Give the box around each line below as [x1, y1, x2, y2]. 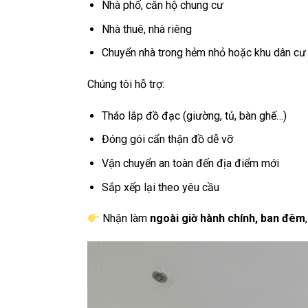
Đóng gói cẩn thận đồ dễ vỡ [101, 133, 233, 146]
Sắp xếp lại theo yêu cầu [101, 180, 219, 194]
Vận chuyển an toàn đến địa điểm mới [101, 156, 279, 170]
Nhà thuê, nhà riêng [101, 22, 192, 36]
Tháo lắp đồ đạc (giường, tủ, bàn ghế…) [101, 109, 287, 122]
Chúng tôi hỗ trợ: [87, 77, 164, 91]
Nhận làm [100, 212, 151, 225]
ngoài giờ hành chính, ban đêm [150, 212, 306, 225]
